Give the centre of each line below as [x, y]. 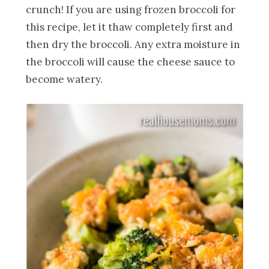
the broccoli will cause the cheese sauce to [131, 62]
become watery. [65, 80]
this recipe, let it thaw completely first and [130, 27]
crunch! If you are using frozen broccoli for [131, 10]
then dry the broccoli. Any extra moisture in [133, 45]
